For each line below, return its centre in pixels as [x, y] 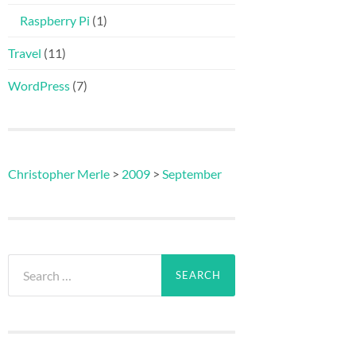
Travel [25, 53]
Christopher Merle [59, 174]
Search [25, 261]
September [192, 174]
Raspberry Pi [55, 21]
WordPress [39, 86]
